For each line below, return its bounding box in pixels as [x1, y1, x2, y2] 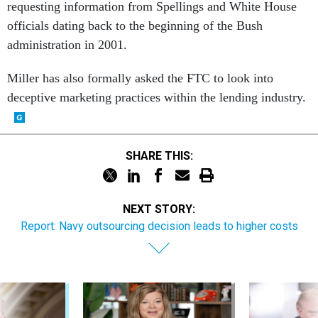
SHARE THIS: [132, 148, 193, 163]
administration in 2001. [7, 38, 127, 52]
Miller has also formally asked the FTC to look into [7, 71, 273, 85]
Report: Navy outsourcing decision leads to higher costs [20, 219, 298, 233]
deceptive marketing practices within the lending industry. [7, 90, 306, 104]
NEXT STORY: [123, 202, 195, 216]
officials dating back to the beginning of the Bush [7, 18, 263, 33]
